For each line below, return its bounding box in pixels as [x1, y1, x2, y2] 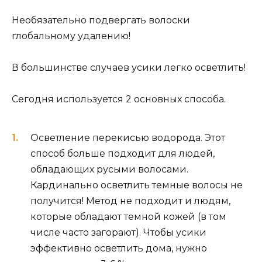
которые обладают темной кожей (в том [30, 211, 226, 222]
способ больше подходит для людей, [30, 147, 215, 159]
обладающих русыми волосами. [30, 163, 188, 175]
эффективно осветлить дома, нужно [30, 242, 207, 254]
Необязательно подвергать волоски [12, 15, 190, 26]
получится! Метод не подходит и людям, [30, 195, 230, 206]
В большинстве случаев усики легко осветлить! [12, 62, 246, 74]
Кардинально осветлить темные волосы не [30, 179, 243, 191]
